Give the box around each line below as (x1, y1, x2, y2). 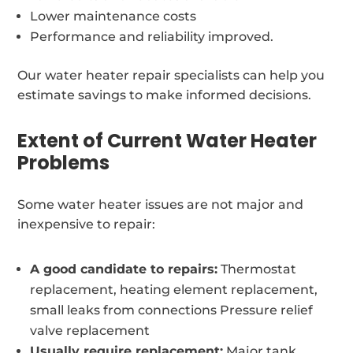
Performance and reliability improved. (30, 28, 274, 44)
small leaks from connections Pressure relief (30, 302, 314, 318)
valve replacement (30, 322, 150, 338)
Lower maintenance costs (30, 8, 197, 24)
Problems (17, 149, 110, 176)
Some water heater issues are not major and (17, 196, 304, 212)
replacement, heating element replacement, (30, 281, 318, 297)
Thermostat (217, 261, 297, 277)
